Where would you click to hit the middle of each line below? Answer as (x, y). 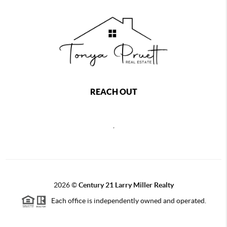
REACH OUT (113, 92)
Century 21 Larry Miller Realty (126, 185)
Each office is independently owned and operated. (126, 201)
